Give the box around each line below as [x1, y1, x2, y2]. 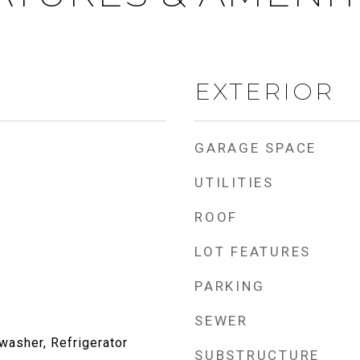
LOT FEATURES [194, 243, 311, 260]
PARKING [194, 278, 265, 294]
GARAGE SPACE [194, 140, 317, 156]
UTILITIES [194, 174, 274, 190]
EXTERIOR [194, 77, 334, 105]
